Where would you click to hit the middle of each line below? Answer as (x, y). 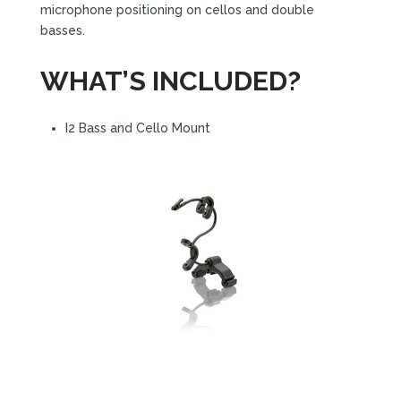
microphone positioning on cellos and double (177, 9)
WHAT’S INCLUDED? (170, 81)
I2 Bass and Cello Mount (137, 128)
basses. (62, 30)
